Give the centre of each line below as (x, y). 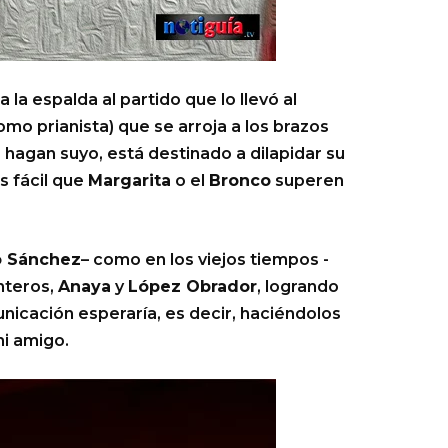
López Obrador (192, 286)
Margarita (129, 180)
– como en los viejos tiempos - (205, 259)
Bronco (240, 180)
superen (307, 180)
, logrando (298, 286)
